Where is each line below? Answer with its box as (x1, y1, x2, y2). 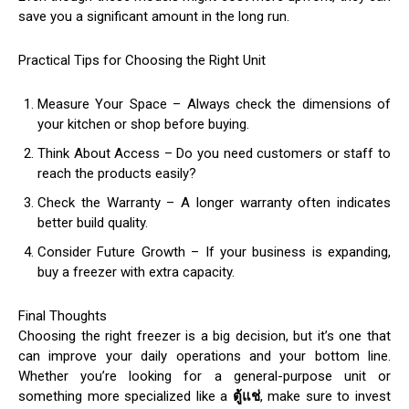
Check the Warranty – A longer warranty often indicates (37, 194, 391, 212)
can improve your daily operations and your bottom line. (18, 348, 391, 365)
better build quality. (37, 215, 148, 232)
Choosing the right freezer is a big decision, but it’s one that (18, 328, 391, 345)
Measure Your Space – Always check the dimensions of (37, 96, 391, 113)
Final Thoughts (18, 308, 107, 325)
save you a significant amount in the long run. (18, 8, 289, 26)
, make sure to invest (259, 388, 392, 405)
